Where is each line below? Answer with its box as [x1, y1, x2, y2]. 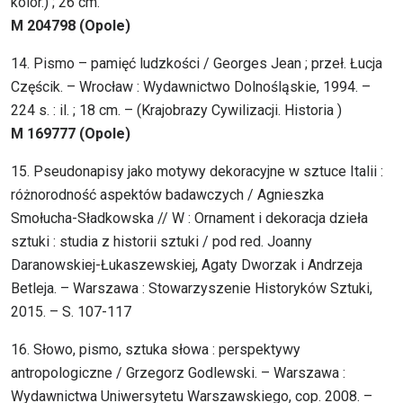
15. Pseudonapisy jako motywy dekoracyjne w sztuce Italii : [11, 163, 383, 181]
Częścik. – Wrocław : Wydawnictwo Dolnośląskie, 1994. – [11, 78, 371, 96]
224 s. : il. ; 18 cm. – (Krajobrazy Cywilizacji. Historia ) [11, 102, 342, 120]
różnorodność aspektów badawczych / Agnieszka [11, 186, 324, 204]
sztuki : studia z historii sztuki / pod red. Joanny [11, 233, 312, 251]
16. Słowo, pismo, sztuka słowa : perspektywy [11, 341, 300, 359]
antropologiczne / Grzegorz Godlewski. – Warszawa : [11, 364, 345, 382]
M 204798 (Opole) [11, 17, 130, 35]
